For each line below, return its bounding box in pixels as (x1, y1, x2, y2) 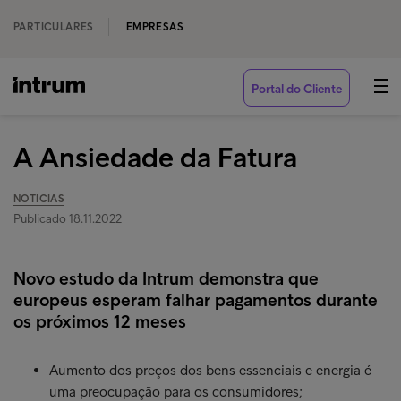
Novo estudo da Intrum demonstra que (13, 268, 319, 289)
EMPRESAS (125, 21, 184, 33)
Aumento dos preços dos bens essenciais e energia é (49, 362, 371, 379)
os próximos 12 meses (13, 311, 186, 332)
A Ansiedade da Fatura (13, 141, 297, 175)
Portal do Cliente (252, 81, 342, 97)
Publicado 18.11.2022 (13, 211, 122, 226)
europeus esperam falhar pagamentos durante (13, 289, 378, 311)
